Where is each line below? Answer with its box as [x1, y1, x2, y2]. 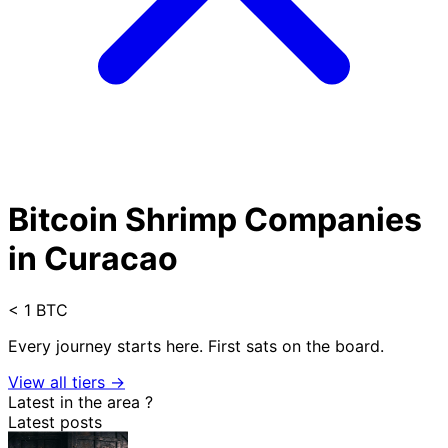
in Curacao [8, 238, 178, 278]
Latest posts [8, 411, 102, 432]
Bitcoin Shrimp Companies [8, 199, 422, 239]
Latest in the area [8, 391, 145, 412]
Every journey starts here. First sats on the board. [8, 335, 384, 356]
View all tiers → [8, 371, 125, 392]
